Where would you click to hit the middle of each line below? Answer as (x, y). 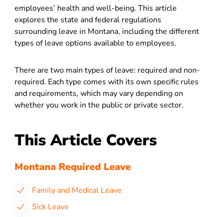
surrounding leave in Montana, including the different (107, 31)
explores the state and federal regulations (88, 20)
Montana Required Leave (73, 167)
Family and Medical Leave (77, 190)
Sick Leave (50, 207)
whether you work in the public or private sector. (100, 105)
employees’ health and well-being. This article (96, 8)
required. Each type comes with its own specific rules (107, 82)
